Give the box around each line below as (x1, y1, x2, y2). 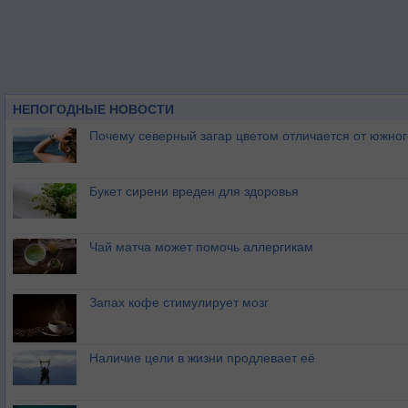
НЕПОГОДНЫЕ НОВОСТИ (13, 102, 174, 117)
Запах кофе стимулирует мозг (89, 295, 269, 310)
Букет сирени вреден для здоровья (89, 184, 299, 199)
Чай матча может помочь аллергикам (89, 240, 313, 254)
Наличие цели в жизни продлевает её (89, 351, 315, 365)
